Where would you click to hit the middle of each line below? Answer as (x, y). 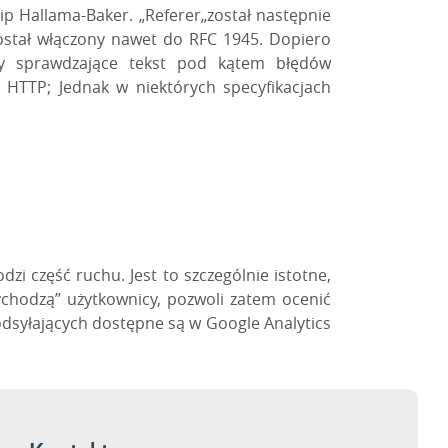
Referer (172, 14)
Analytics (298, 322)
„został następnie (265, 14)
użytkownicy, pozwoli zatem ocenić (196, 298)
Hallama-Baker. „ (79, 14)
